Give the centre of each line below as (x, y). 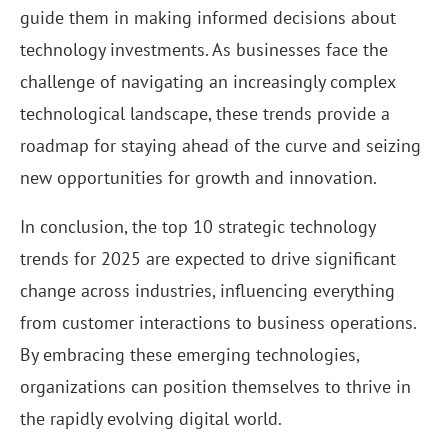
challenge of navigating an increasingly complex (207, 82)
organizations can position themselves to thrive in (215, 387)
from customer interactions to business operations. (218, 323)
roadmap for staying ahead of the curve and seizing (220, 146)
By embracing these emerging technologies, (189, 355)
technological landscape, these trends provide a (205, 114)
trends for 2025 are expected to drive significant (208, 259)
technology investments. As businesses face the (204, 50)
